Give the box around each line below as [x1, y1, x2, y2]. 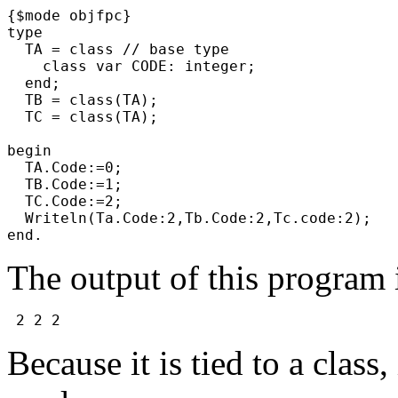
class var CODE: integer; [7, 57, 274, 75]
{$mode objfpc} [7, 6, 149, 24]
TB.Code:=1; [7, 175, 140, 193]
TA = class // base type [7, 40, 247, 58]
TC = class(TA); [7, 107, 176, 125]
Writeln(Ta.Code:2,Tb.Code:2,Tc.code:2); [7, 209, 389, 227]
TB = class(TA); [7, 91, 176, 108]
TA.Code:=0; [7, 158, 140, 176]
